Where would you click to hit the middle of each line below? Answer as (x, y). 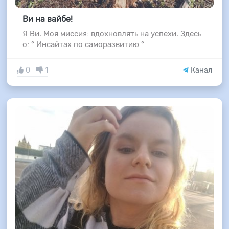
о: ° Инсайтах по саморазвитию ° (83, 45)
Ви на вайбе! (47, 19)
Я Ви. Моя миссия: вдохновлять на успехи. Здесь (112, 34)
